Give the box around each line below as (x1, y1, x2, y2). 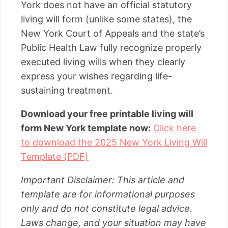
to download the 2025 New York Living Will (21, 136, 207, 148)
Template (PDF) (21, 151, 89, 162)
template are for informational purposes (21, 188, 195, 199)
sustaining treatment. (21, 84, 113, 96)
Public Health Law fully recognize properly (21, 42, 202, 53)
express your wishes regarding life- (21, 70, 172, 81)
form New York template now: (21, 122, 151, 133)
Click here (153, 122, 196, 133)
